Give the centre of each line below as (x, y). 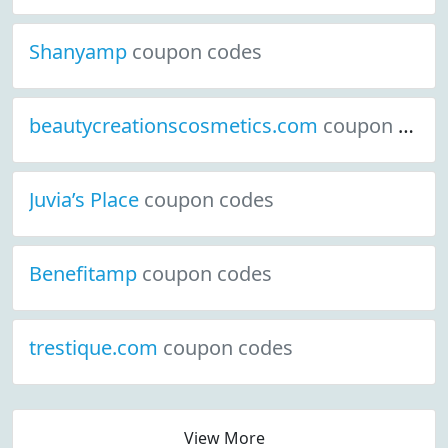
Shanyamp (80, 51)
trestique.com (96, 347)
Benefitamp (85, 273)
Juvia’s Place (86, 199)
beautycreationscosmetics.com (176, 125)
